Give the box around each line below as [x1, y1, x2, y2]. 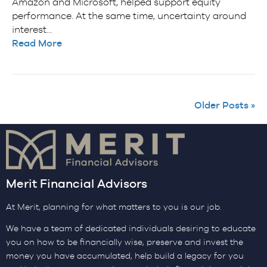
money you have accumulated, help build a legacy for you [6, 251, 244, 261]
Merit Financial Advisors [6, 176, 147, 191]
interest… [12, 24, 52, 35]
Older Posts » [194, 100, 255, 111]
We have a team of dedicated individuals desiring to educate [6, 223, 256, 234]
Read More [12, 38, 62, 49]
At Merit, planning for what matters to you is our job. [6, 202, 222, 212]
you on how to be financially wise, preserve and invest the [6, 237, 243, 247]
